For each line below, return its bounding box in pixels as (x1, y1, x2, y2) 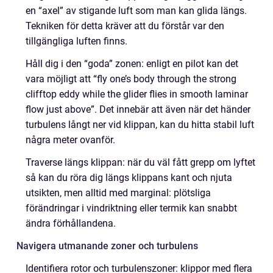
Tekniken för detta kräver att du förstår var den (26, 20, 224, 32)
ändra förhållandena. (26, 218, 116, 229)
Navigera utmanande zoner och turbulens (16, 240, 198, 252)
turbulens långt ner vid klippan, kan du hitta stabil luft (26, 119, 254, 130)
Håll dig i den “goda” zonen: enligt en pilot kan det (26, 58, 238, 69)
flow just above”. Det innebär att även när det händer (26, 104, 250, 115)
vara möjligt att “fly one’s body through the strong (26, 73, 236, 85)
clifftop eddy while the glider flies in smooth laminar (26, 88, 248, 100)
